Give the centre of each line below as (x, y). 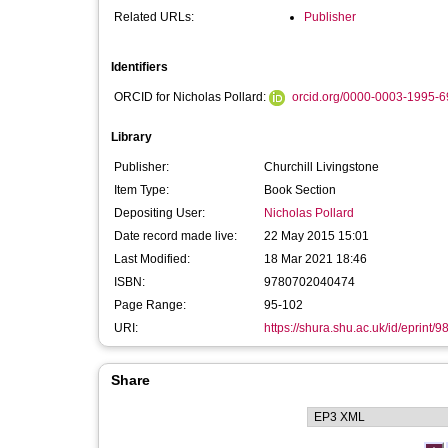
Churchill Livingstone (321, 167)
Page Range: (150, 305)
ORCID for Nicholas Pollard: (191, 97)
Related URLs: (154, 17)
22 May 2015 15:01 (316, 236)
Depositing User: (159, 213)
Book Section (300, 190)
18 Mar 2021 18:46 (315, 259)
